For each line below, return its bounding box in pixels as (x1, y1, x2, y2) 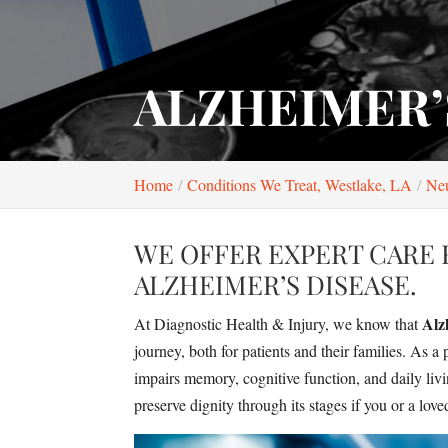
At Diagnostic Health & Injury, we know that (134, 313, 423, 334)
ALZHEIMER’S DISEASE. (134, 267, 418, 302)
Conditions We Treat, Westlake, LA (187, 174, 413, 195)
